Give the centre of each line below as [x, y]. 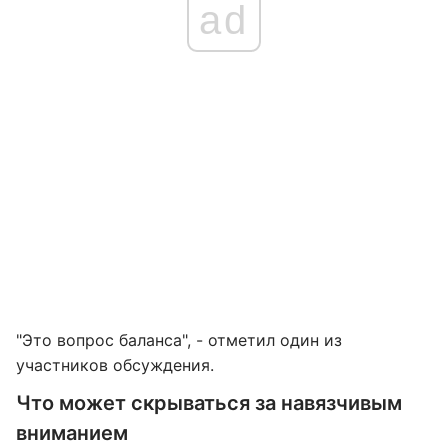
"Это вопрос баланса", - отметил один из [179, 340]
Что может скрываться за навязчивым [209, 403]
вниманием [72, 433]
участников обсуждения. [115, 365]
